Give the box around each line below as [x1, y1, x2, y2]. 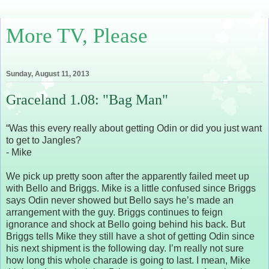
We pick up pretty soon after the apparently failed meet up [6, 171, 249, 181]
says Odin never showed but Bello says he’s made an [6, 195, 234, 205]
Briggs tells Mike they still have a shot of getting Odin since [6, 231, 255, 241]
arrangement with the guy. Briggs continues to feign [6, 207, 223, 217]
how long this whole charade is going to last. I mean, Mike [6, 255, 250, 265]
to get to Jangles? [6, 134, 81, 145]
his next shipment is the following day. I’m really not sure [6, 243, 244, 253]
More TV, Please [6, 24, 148, 47]
